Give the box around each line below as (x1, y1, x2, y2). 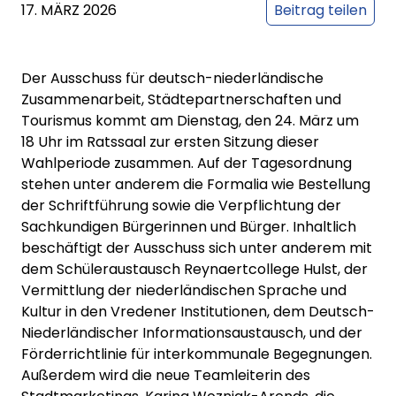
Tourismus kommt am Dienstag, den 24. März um (21, 110, 359, 132)
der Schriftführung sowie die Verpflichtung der (21, 195, 341, 217)
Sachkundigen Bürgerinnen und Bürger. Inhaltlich (21, 217, 356, 238)
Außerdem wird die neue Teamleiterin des (21, 365, 310, 386)
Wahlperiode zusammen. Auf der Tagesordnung (21, 153, 352, 174)
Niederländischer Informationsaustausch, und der (21, 323, 362, 344)
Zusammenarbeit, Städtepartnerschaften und (21, 89, 341, 110)
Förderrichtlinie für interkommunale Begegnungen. (21, 344, 372, 365)
